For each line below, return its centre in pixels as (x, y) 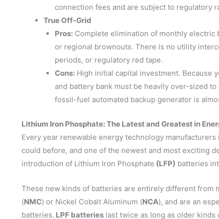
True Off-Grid (67, 21)
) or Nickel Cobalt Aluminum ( (92, 201)
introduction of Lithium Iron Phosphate (88, 163)
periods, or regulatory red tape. (109, 60)
